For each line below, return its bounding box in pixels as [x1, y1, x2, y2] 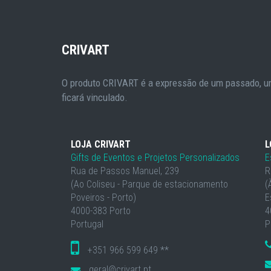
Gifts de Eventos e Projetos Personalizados [71, 152, 240, 163]
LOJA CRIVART [71, 139, 131, 150]
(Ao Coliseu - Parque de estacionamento [71, 178, 228, 190]
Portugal [71, 218, 103, 230]
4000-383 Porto [71, 205, 131, 217]
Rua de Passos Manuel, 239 [71, 165, 179, 177]
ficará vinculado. [62, 91, 128, 103]
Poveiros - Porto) [71, 192, 136, 203]
